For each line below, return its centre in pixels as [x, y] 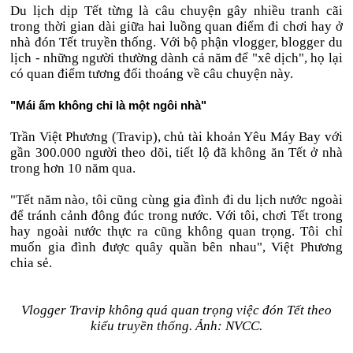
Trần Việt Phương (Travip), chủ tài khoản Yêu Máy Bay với [176, 137]
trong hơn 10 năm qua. [73, 168]
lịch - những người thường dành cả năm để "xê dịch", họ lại [176, 58]
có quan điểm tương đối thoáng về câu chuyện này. [152, 74]
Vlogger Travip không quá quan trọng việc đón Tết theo [176, 310]
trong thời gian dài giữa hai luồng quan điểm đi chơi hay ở [176, 26]
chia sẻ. [32, 263]
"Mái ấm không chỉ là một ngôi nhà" [109, 105]
